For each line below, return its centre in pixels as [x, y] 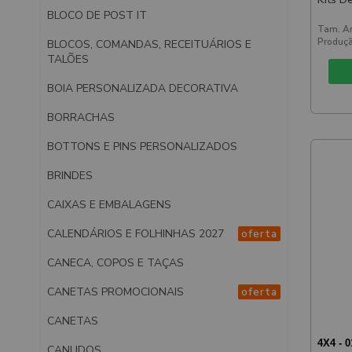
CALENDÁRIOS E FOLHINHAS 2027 [136, 233]
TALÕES [68, 59]
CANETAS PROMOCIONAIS [115, 291]
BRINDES [70, 175]
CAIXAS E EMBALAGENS [109, 204]
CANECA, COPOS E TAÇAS [115, 262]
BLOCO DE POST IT [97, 15]
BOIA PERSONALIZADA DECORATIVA [143, 88]
